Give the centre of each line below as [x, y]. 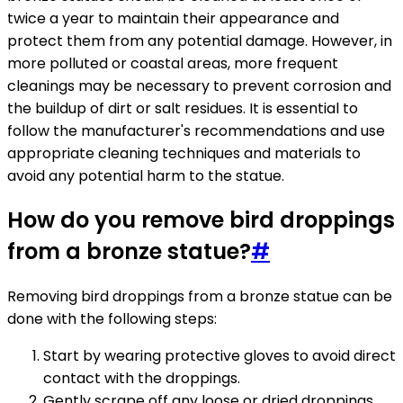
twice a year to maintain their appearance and [173, 18]
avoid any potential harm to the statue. [146, 175]
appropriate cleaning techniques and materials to [184, 153]
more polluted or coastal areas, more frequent [173, 63]
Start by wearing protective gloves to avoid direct [219, 356]
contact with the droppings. [142, 379]
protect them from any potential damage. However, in [200, 40]
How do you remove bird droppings [201, 220]
